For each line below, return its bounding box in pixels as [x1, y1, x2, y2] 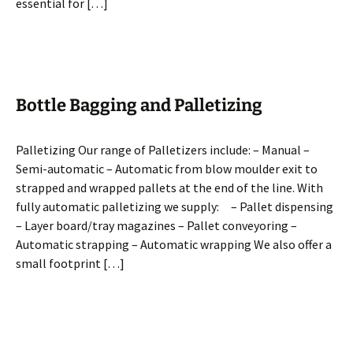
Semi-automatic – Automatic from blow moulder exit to [16, 161, 318, 176]
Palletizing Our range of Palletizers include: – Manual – [16, 142, 310, 158]
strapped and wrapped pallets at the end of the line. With [16, 180, 323, 195]
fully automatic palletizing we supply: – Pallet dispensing [16, 199, 333, 214]
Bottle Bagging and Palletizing [16, 95, 262, 116]
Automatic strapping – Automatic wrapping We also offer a [16, 236, 332, 252]
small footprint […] [16, 255, 124, 271]
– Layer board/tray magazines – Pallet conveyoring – [16, 217, 297, 233]
